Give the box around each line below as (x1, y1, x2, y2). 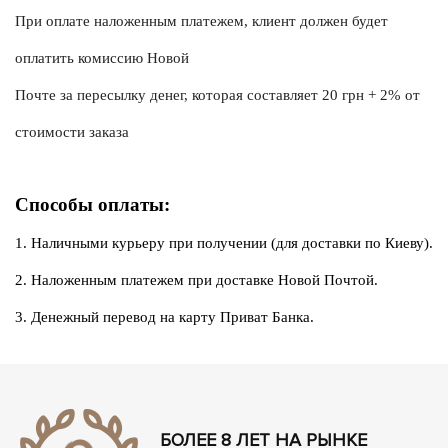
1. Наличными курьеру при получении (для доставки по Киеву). (15, 235, 433, 251)
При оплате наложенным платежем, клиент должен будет (15, 13, 388, 29)
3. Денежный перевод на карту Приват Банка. (15, 309, 314, 325)
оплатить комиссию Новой (15, 50, 189, 66)
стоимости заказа (15, 124, 129, 140)
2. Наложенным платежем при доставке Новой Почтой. (15, 272, 378, 288)
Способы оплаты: (15, 194, 170, 215)
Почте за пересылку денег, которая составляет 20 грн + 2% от (15, 87, 420, 103)
